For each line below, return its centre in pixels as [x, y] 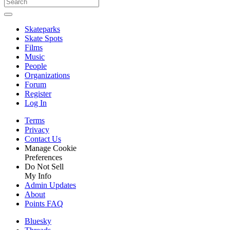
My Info [38, 176]
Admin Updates [50, 185]
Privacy [37, 129]
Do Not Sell [44, 166]
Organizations [47, 75]
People [36, 66]
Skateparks [42, 29]
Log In [36, 103]
